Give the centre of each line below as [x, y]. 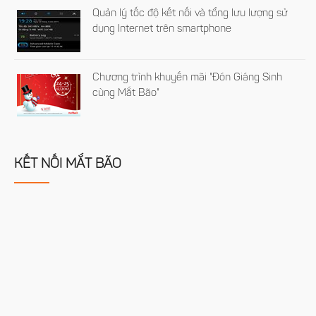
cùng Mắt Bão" [126, 94]
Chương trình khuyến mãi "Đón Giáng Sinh [188, 78]
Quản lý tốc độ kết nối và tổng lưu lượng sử [190, 14]
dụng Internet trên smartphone [162, 30]
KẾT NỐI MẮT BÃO [68, 165]
